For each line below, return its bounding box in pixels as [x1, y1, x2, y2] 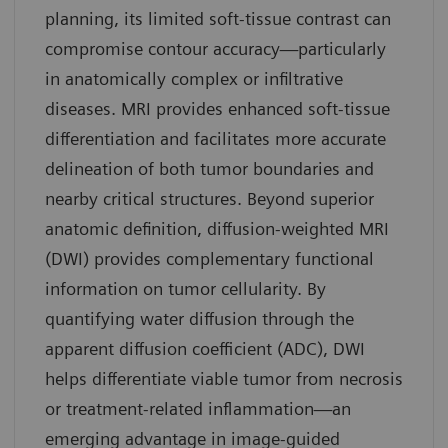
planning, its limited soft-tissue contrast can [45, 8, 391, 30]
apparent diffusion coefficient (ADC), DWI [45, 338, 365, 360]
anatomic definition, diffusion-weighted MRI [45, 218, 389, 240]
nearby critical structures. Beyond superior [45, 188, 374, 210]
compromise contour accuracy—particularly [45, 38, 386, 60]
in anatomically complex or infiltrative [45, 68, 343, 90]
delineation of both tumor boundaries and [45, 158, 374, 180]
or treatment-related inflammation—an [45, 398, 351, 420]
